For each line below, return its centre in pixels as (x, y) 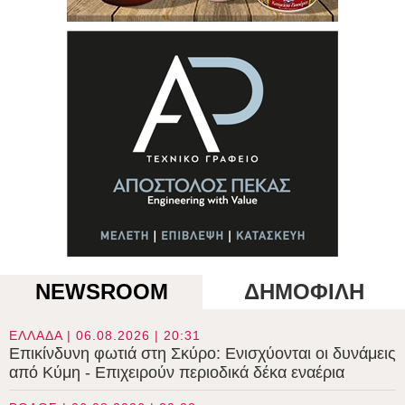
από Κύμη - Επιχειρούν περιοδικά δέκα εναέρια (177, 372)
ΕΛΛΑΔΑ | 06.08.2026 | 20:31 (105, 335)
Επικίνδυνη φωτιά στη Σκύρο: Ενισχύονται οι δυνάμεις (202, 353)
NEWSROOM (101, 291)
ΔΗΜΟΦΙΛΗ (304, 291)
